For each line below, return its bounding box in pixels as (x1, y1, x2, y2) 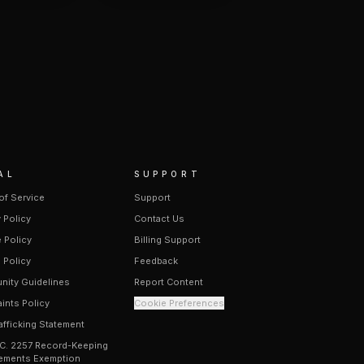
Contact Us (133, 213, 184, 224)
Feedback (133, 255, 178, 266)
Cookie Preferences (133, 297, 224, 309)
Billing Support (133, 234, 201, 245)
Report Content (133, 276, 203, 288)
